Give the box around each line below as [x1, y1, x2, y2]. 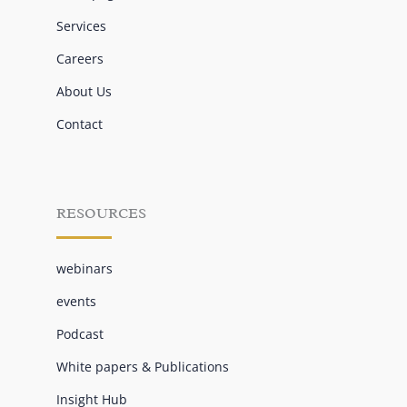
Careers [55, 50, 104, 68]
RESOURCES [55, 204, 146, 223]
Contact [55, 115, 103, 134]
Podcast [55, 325, 104, 343]
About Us [55, 83, 112, 101]
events [55, 293, 96, 311]
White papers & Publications [55, 358, 229, 376]
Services [55, 17, 106, 35]
